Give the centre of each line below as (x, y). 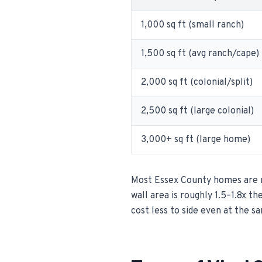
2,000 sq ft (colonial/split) (197, 82)
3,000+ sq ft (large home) (196, 140)
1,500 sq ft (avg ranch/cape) (200, 54)
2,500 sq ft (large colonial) (197, 111)
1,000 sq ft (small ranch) (192, 25)
